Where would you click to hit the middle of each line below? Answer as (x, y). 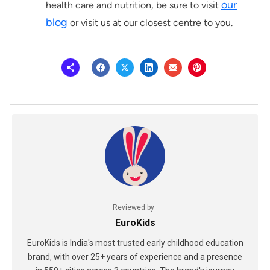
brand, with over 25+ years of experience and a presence (135, 257)
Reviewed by (133, 208)
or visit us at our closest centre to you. (150, 23)
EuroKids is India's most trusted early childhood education (135, 243)
